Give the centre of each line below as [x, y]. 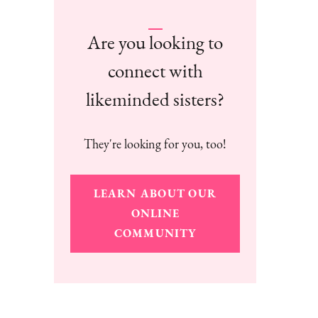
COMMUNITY [155, 234]
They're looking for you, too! [155, 144]
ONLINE [155, 214]
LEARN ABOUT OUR [155, 194]
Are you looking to [155, 43]
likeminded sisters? [155, 99]
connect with [155, 71]
